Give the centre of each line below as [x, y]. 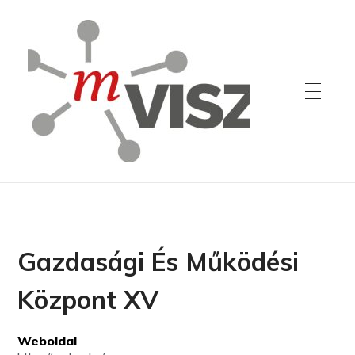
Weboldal [48, 341]
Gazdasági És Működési [158, 261]
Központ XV [88, 300]
